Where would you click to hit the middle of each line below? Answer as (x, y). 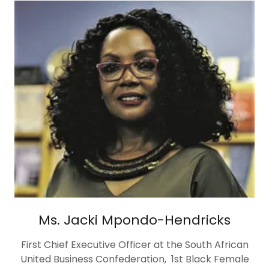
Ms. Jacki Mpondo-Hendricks (134, 220)
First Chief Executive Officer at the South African (134, 245)
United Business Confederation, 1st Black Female (134, 259)
